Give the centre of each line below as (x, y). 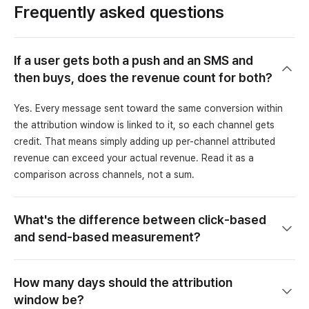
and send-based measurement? (107, 237)
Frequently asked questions (119, 12)
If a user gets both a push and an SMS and (133, 60)
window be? (49, 299)
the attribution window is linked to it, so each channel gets (144, 124)
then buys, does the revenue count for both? (143, 77)
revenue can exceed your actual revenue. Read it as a (134, 158)
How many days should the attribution (123, 282)
